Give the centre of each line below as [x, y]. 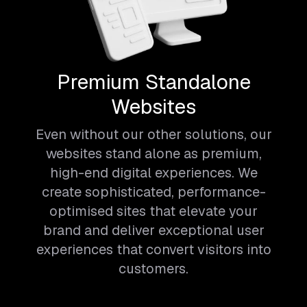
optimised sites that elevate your [153, 211]
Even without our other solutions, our [153, 134]
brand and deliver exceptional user [153, 230]
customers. [153, 269]
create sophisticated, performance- [153, 192]
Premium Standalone [153, 82]
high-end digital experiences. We [153, 173]
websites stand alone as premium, [153, 153]
